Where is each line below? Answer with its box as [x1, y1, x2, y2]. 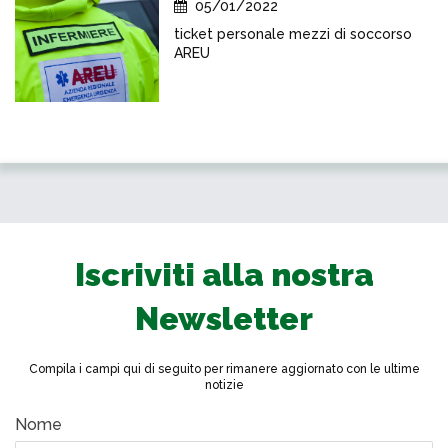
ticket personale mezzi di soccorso [174, 26, 412, 42]
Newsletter [135, 300, 313, 337]
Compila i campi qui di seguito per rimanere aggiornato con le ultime [28, 362, 420, 376]
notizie [204, 378, 244, 392]
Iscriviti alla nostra [74, 256, 374, 293]
